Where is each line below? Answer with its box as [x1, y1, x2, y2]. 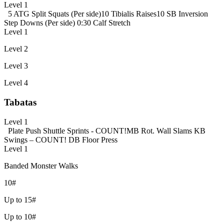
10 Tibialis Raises [101, 9, 156, 18]
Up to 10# [4, 212, 36, 221]
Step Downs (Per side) [4, 18, 77, 27]
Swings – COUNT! [4, 135, 68, 144]
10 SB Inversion [156, 9, 208, 18]
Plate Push [8, 126, 43, 135]
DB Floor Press [68, 135, 117, 144]
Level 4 [4, 78, 28, 87]
